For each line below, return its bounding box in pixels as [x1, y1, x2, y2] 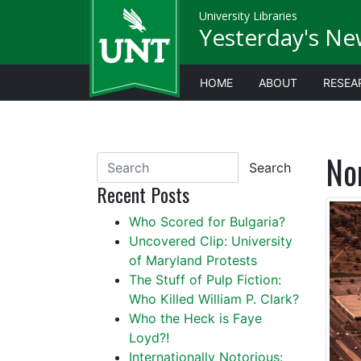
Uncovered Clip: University [129, 233, 293, 249]
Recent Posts [97, 180, 189, 209]
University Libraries [199, 8, 297, 23]
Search [248, 160, 291, 176]
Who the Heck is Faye [129, 310, 262, 326]
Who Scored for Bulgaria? [129, 214, 285, 230]
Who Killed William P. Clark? [129, 291, 299, 307]
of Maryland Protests [129, 252, 257, 268]
